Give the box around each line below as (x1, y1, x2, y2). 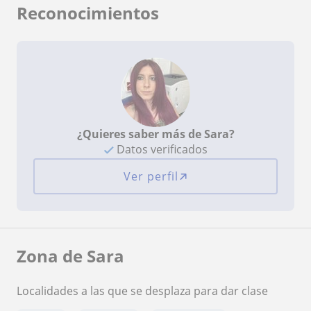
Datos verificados (113, 141, 208, 157)
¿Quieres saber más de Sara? (76, 126, 235, 142)
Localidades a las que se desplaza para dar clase (17, 283, 268, 299)
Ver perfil (123, 168, 178, 184)
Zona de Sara (17, 244, 124, 267)
